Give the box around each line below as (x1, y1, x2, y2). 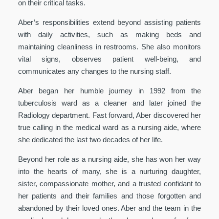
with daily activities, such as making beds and (18, 30, 201, 39)
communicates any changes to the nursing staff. (18, 66, 171, 75)
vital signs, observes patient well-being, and (18, 54, 201, 63)
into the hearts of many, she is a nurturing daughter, (18, 167, 201, 175)
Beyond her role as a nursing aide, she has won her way (18, 154, 201, 163)
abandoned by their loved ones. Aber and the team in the (18, 203, 201, 212)
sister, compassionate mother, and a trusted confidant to (18, 179, 201, 188)
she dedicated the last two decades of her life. (18, 135, 163, 144)
